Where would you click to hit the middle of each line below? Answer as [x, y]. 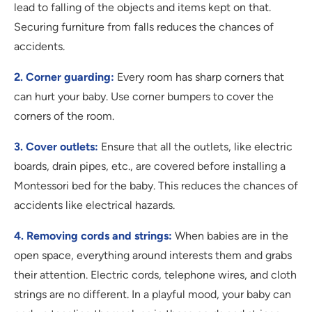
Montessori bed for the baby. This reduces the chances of [156, 186]
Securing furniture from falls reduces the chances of [144, 27]
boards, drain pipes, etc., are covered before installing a [150, 166]
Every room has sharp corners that [199, 77]
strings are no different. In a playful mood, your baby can [153, 295]
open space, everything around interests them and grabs [153, 256]
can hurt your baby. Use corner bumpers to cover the [144, 97]
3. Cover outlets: [57, 147]
